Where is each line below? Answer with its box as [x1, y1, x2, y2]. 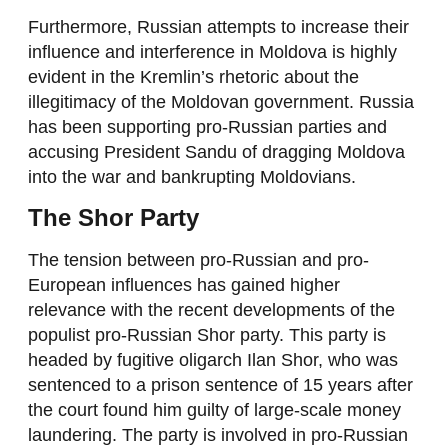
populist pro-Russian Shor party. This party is [27, 324, 386, 345]
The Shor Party [27, 203, 199, 231]
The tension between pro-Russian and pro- [27, 249, 369, 270]
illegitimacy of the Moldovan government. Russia [27, 91, 414, 112]
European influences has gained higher [27, 274, 340, 295]
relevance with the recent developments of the [27, 299, 395, 320]
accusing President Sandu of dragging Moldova [27, 141, 405, 162]
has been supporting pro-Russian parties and [27, 116, 387, 137]
